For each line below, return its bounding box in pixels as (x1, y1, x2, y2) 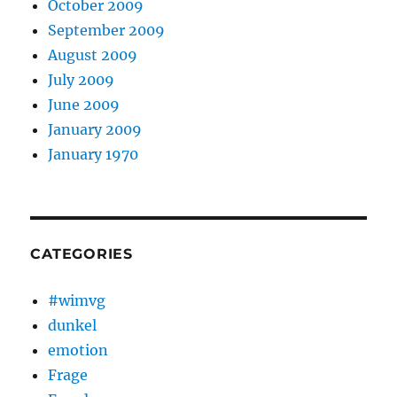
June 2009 (48, 96, 121, 113)
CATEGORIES (30, 245, 133, 262)
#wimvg (48, 292, 106, 309)
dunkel (48, 316, 97, 334)
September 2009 (48, 21, 166, 39)
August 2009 (48, 46, 138, 64)
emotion (48, 341, 109, 359)
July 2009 (48, 71, 115, 89)
